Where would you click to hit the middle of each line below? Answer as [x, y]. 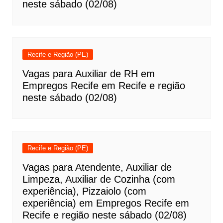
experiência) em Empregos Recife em [106, 203]
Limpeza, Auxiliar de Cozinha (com [99, 179]
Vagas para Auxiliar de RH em [88, 74]
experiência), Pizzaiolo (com [84, 191]
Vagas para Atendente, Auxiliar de [97, 167]
